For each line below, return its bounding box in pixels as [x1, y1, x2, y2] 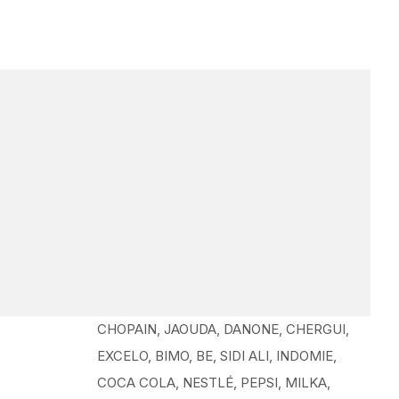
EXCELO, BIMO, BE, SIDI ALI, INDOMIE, [96, 347, 337, 364]
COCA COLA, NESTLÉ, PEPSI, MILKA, [96, 374, 330, 391]
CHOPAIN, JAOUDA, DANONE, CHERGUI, [96, 321, 349, 338]
